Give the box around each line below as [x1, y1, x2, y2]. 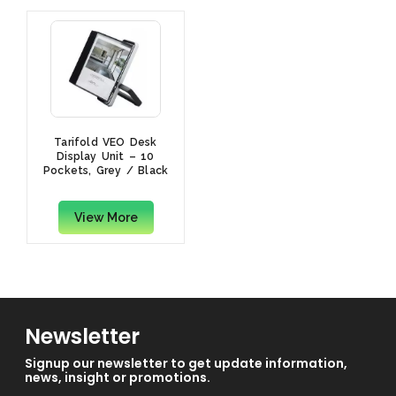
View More [73, 210, 138, 225]
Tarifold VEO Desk [54, 136, 157, 149]
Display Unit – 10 [57, 150, 155, 164]
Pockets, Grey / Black [42, 164, 169, 178]
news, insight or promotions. [25, 368, 210, 386]
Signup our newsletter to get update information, [25, 354, 347, 372]
